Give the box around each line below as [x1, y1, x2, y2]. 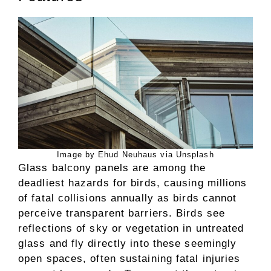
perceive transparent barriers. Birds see [18, 207, 226, 219]
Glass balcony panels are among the [18, 162, 206, 174]
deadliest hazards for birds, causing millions [18, 177, 247, 189]
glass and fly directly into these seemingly [18, 237, 237, 249]
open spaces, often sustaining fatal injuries [18, 252, 241, 264]
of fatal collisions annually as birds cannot [18, 192, 237, 204]
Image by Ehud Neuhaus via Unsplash [57, 149, 214, 159]
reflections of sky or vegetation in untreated [18, 222, 244, 234]
